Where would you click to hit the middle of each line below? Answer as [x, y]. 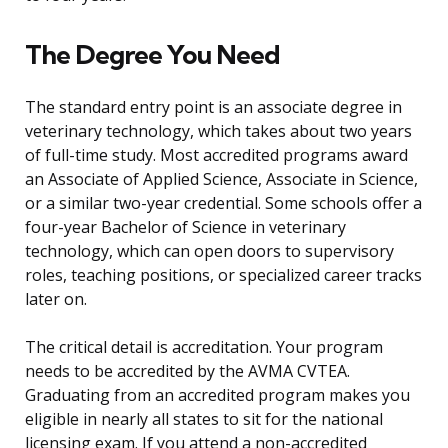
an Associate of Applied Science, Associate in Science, [221, 179]
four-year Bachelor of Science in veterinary [185, 227]
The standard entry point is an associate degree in [213, 107]
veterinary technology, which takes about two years [218, 131]
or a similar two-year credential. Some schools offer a [223, 203]
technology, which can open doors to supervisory [209, 251]
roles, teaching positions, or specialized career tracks [223, 275]
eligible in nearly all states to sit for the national [204, 419]
